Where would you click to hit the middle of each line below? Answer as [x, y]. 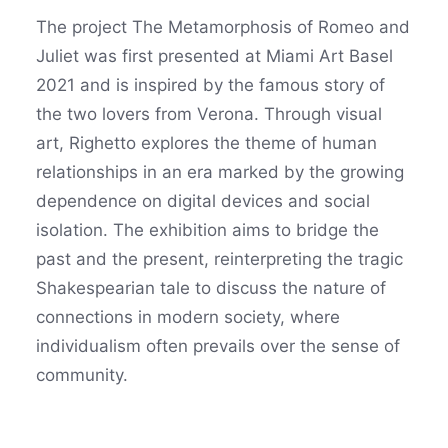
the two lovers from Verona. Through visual [209, 114]
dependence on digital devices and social [203, 201]
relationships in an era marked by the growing [220, 172]
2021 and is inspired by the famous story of [210, 85]
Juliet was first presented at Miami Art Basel [214, 56]
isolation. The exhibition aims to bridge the [207, 230]
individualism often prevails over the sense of [218, 346]
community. [82, 375]
